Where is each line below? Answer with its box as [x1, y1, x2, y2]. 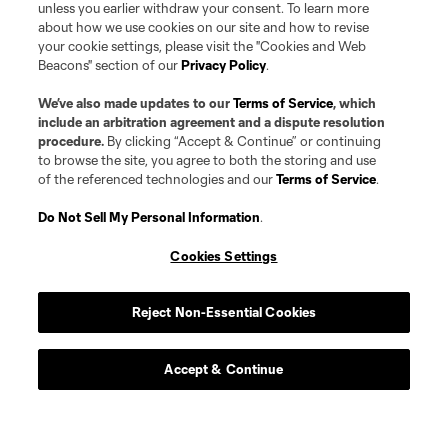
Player [32, 368, 75, 386]
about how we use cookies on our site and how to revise [38, 19, 370, 35]
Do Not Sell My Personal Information [38, 209, 261, 225]
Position [155, 368, 210, 386]
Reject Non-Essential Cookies [131, 304, 317, 320]
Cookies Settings [170, 248, 278, 264]
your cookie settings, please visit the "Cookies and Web [38, 38, 367, 54]
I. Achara [28, 423, 85, 441]
